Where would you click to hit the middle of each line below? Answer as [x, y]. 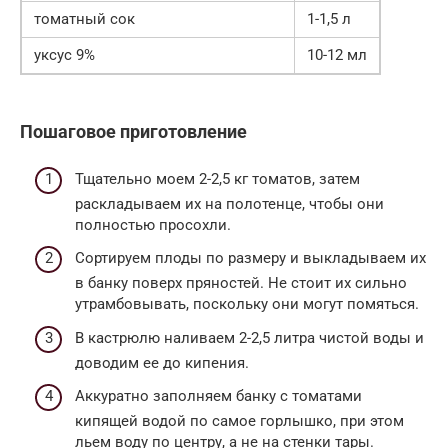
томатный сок [84, 19]
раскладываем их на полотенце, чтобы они [229, 203]
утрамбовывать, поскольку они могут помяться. [247, 304]
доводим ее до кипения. [162, 362]
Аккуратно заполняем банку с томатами [218, 396]
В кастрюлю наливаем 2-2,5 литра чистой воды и [249, 337]
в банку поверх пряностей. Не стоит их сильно [241, 283]
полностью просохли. [153, 224]
